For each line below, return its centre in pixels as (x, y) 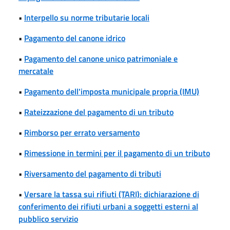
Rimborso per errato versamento (82, 132)
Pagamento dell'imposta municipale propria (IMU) (112, 91)
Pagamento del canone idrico (75, 38)
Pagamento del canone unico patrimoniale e (101, 58)
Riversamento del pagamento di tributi (93, 173)
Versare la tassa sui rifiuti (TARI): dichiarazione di (112, 194)
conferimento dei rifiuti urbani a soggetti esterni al (108, 206)
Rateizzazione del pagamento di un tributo (99, 112)
